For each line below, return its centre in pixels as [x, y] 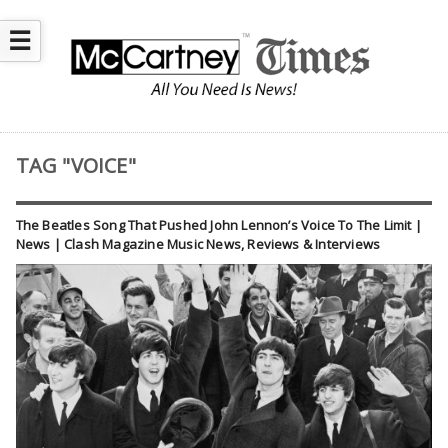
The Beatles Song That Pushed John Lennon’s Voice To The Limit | [218, 225]
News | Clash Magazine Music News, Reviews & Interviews [198, 244]
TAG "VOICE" [75, 166]
